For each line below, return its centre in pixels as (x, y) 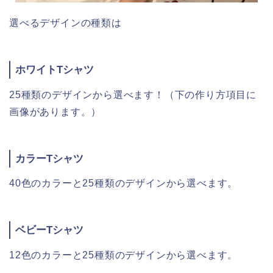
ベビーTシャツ (49, 230)
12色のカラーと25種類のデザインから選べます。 (124, 255)
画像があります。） (55, 112)
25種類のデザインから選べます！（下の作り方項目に (133, 94)
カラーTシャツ (49, 158)
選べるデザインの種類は (66, 23)
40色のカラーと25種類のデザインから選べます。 (124, 183)
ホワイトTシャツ (55, 69)
